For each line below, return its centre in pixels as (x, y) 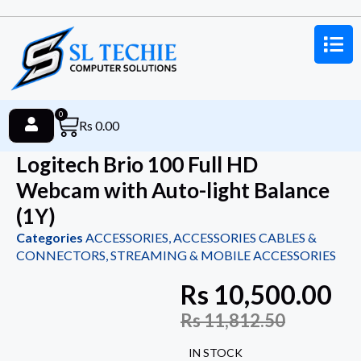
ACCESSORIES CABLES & (245, 238)
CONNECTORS (61, 255)
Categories (50, 238)
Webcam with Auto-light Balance (173, 191)
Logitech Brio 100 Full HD (137, 165)
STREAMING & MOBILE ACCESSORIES (223, 255)
